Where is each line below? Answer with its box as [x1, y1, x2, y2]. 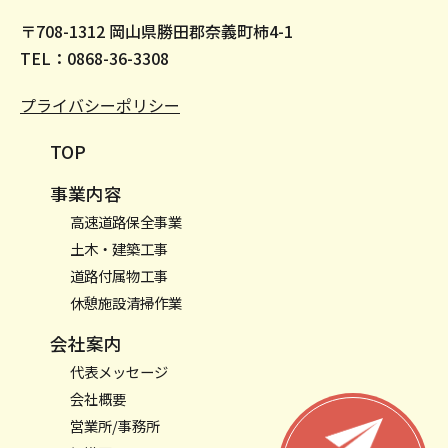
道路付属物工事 [70, 264, 168, 286]
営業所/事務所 [70, 414, 160, 436]
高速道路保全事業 [70, 210, 182, 232]
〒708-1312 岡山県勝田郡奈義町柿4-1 [20, 18, 293, 43]
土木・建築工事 [70, 237, 168, 259]
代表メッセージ [70, 360, 168, 382]
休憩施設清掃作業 [70, 291, 182, 313]
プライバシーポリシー [20, 92, 180, 117]
